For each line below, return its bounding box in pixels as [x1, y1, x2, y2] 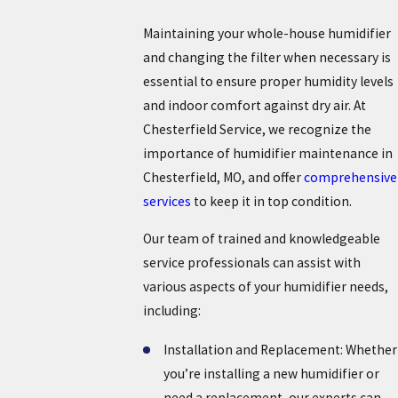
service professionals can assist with [142, 254, 361, 272]
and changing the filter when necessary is [142, 48, 391, 66]
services [142, 192, 191, 210]
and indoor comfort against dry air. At [142, 96, 366, 114]
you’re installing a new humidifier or [163, 365, 380, 383]
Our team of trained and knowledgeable [142, 230, 380, 248]
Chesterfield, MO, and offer [142, 168, 304, 186]
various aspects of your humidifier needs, [142, 278, 388, 296]
